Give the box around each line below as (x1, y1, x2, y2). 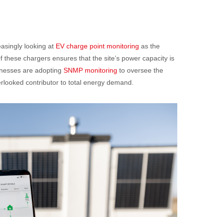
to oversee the (117, 66, 163, 75)
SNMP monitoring (63, 66, 117, 75)
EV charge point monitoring (56, 42, 139, 50)
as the (139, 42, 160, 50)
